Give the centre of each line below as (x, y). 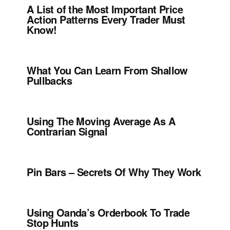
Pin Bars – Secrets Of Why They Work (114, 172)
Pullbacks (49, 81)
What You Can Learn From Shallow (107, 70)
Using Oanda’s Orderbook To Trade (108, 213)
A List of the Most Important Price (105, 9)
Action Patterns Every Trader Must (106, 20)
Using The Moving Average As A (101, 121)
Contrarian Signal (67, 131)
